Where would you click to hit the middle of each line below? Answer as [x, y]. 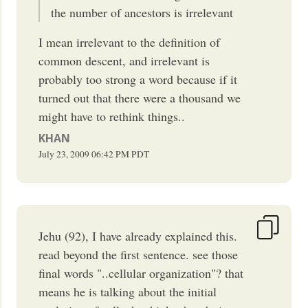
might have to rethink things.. [112, 116]
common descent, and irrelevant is [124, 60]
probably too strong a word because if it [138, 79]
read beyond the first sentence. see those [139, 254]
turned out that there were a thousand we [140, 97]
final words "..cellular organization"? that [141, 273]
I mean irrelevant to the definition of [130, 42]
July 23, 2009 [64, 154]
